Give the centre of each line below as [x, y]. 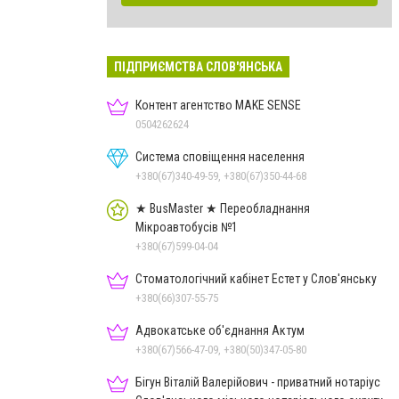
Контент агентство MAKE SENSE [218, 105]
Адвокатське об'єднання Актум [220, 330]
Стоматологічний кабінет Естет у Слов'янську [256, 278]
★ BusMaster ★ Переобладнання [223, 208]
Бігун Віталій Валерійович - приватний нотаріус [258, 382]
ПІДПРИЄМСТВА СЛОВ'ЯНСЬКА [198, 66]
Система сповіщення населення [220, 156]
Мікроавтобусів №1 [187, 227]
